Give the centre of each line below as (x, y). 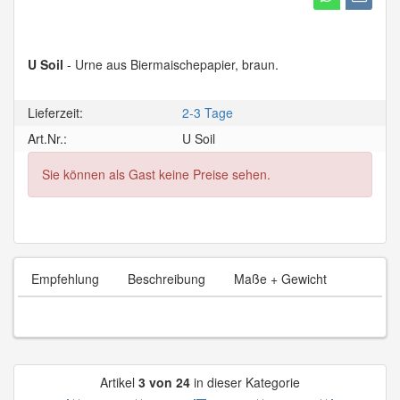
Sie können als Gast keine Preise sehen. (156, 175)
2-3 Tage (208, 113)
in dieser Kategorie (245, 383)
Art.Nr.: (47, 139)
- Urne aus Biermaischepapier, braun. (171, 65)
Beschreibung (167, 279)
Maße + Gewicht (280, 279)
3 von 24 (164, 383)
